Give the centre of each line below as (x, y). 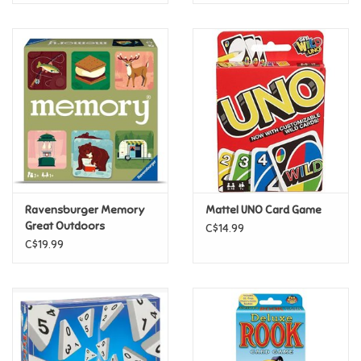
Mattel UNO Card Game (263, 210)
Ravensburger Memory (85, 210)
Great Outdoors (65, 226)
